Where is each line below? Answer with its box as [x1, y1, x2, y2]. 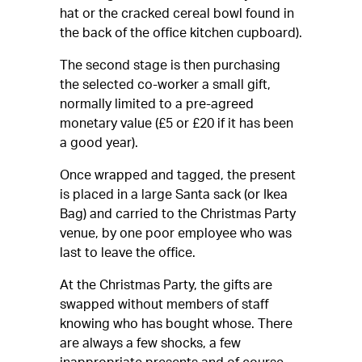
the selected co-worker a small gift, [60, 78, 271, 91]
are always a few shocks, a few [60, 337, 241, 350]
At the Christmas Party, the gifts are [60, 279, 272, 292]
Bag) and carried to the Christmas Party [60, 208, 296, 221]
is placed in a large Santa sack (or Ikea [60, 188, 288, 201]
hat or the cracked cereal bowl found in [60, 7, 294, 20]
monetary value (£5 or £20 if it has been [60, 117, 293, 130]
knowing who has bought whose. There [60, 318, 293, 330]
